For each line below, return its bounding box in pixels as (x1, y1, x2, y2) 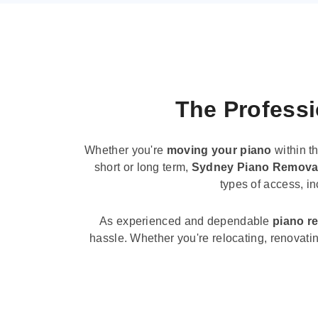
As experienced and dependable (99, 214, 273, 227)
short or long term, (94, 161, 192, 174)
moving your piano (166, 144, 272, 157)
